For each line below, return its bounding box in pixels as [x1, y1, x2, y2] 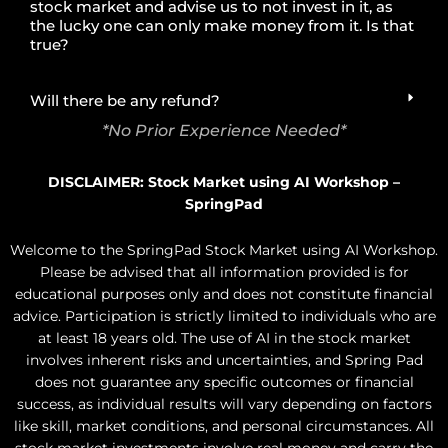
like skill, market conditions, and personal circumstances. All [14, 417, 434, 434]
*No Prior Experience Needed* [102, 120, 346, 140]
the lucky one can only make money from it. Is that [30, 15, 414, 35]
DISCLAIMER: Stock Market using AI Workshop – [48, 173, 400, 190]
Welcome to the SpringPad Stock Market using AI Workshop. [10, 241, 438, 258]
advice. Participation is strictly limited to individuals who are [12, 307, 436, 324]
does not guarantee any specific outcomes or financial [34, 373, 414, 390]
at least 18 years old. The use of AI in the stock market [37, 329, 411, 346]
